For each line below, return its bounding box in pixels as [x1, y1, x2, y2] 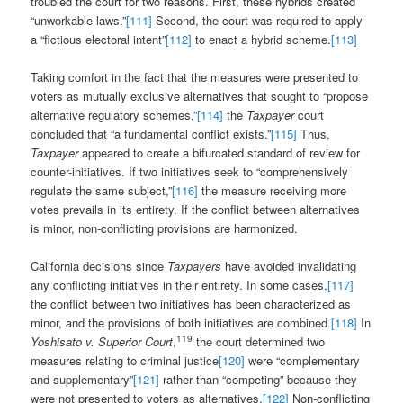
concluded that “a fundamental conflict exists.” [31, 125, 272, 143]
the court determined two [193, 333, 326, 351]
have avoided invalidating [221, 257, 357, 275]
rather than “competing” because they [159, 371, 358, 389]
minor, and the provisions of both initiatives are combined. [31, 314, 332, 332]
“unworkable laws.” [31, 12, 127, 30]
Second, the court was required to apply [152, 12, 363, 30]
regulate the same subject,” [31, 182, 173, 200]
